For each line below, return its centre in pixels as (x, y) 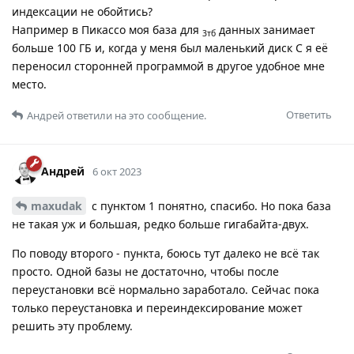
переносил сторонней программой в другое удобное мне (168, 66)
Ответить (309, 115)
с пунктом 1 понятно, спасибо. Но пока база (210, 206)
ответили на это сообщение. (135, 116)
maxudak (56, 206)
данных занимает (265, 30)
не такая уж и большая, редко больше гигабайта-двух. (160, 224)
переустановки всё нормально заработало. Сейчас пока (166, 290)
